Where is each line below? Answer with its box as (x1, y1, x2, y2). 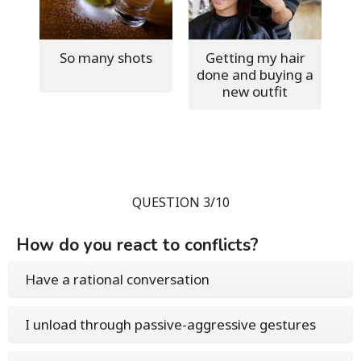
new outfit (222, 81, 288, 101)
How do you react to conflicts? (16, 233, 259, 256)
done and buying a (197, 64, 313, 84)
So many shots (60, 48, 152, 67)
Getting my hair (205, 48, 305, 67)
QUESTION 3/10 (131, 193, 230, 211)
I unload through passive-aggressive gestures (25, 314, 316, 334)
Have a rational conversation (25, 269, 210, 288)
